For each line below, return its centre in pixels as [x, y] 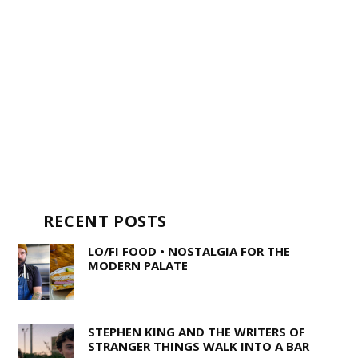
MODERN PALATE [137, 266]
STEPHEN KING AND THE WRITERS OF [196, 332]
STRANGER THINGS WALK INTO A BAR [198, 346]
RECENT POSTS [105, 221]
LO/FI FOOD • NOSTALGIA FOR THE [189, 251]
